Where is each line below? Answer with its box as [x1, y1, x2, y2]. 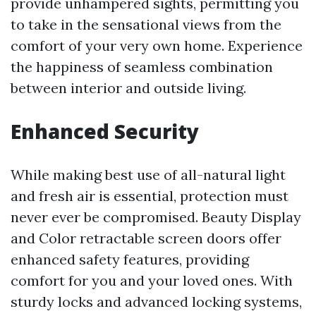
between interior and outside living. [11, 79, 246, 97]
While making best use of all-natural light [11, 166, 286, 183]
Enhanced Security [11, 118, 199, 145]
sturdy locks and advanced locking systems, [11, 293, 302, 310]
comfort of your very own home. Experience [11, 37, 303, 54]
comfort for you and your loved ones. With [11, 272, 293, 289]
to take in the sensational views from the [11, 16, 281, 33]
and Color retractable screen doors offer [11, 229, 281, 247]
